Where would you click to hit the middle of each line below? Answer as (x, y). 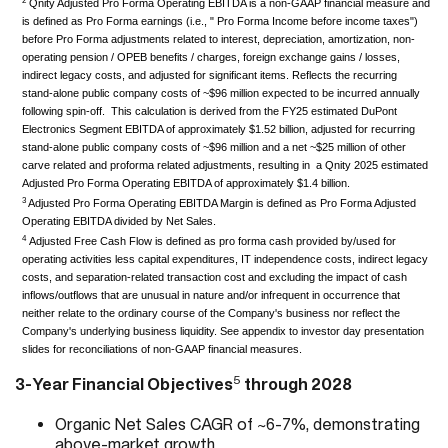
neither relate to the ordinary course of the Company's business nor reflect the (210, 312)
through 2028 (298, 383)
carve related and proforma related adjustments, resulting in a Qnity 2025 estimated (224, 164)
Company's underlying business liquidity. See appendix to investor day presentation (222, 330)
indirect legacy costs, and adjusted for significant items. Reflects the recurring (209, 74)
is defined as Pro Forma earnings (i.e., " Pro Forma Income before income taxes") (219, 20)
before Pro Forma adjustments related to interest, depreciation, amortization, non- (218, 38)
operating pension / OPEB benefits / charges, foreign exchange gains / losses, (210, 56)
